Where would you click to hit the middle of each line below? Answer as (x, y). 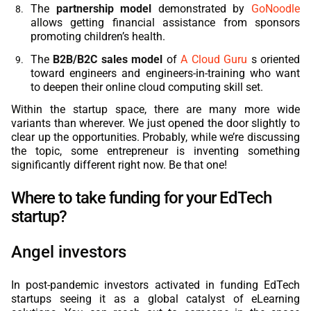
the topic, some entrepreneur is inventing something (155, 151)
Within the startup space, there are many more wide (155, 110)
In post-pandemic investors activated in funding (137, 285)
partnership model (104, 9)
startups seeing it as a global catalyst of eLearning (155, 299)
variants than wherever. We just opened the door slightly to (155, 124)
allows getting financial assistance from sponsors (165, 23)
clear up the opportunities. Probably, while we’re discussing (155, 137)
